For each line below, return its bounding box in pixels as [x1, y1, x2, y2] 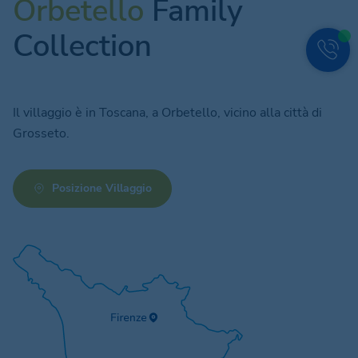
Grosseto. [13, 124, 70, 142]
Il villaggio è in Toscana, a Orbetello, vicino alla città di [13, 103, 322, 121]
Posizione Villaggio [52, 180, 152, 196]
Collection [13, 25, 152, 66]
